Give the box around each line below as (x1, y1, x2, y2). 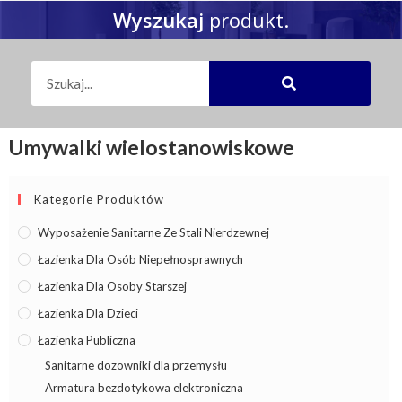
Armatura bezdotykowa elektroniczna (45, 380, 243, 395)
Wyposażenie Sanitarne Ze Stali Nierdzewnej (38, 225, 269, 240)
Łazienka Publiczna (38, 333, 135, 347)
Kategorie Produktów (34, 192, 164, 206)
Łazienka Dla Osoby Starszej (38, 279, 187, 293)
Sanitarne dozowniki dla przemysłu (45, 358, 227, 372)
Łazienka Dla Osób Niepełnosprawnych (38, 252, 243, 267)
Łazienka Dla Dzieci (38, 306, 138, 320)
